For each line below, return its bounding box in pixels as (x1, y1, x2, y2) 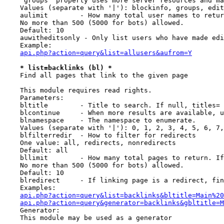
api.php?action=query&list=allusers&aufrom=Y (20, 49, 192, 56)
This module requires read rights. (4, 86, 152, 94)
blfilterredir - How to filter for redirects (4, 131, 196, 139)
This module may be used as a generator (4, 214, 172, 221)
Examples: (4, 184, 56, 191)
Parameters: (4, 94, 64, 101)
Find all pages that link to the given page (4, 71, 188, 79)
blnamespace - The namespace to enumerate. (4, 116, 196, 124)
